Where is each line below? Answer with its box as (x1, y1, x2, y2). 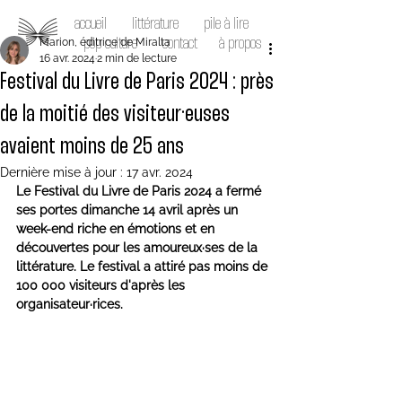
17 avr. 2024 (127, 165, 193, 179)
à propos (218, 36, 261, 52)
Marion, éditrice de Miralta (39, 36, 170, 48)
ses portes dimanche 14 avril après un (16, 203, 241, 217)
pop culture (79, 36, 137, 52)
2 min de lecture (97, 52, 177, 65)
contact (162, 36, 197, 52)
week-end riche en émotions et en (16, 222, 218, 236)
